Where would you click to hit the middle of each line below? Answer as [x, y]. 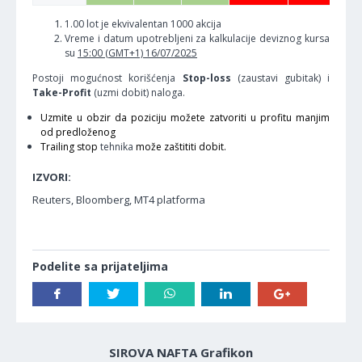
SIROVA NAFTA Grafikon [181, 352]
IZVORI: [52, 177]
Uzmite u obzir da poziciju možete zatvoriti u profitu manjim [185, 117]
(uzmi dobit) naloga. [138, 92]
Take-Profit [62, 92]
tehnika [118, 146]
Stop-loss [206, 78]
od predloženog [78, 132]
